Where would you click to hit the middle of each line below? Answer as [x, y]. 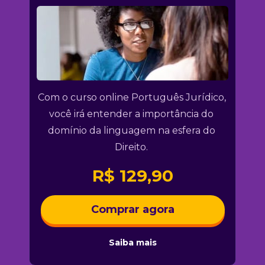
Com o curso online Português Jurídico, [132, 97]
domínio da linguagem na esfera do [131, 130]
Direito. [132, 147]
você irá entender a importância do [131, 114]
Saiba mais [132, 243]
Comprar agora [132, 210]
